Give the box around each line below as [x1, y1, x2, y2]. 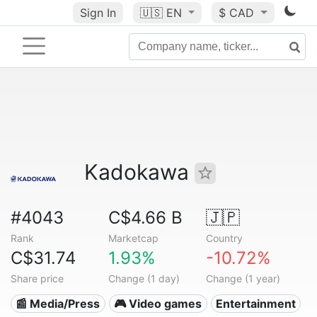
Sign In [79, 6, 116, 20]
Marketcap [108, 232, 158, 244]
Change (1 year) [205, 272, 280, 284]
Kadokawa [84, 159, 195, 185]
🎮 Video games [114, 296, 202, 311]
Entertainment [215, 296, 296, 311]
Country [205, 232, 243, 244]
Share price [11, 272, 64, 284]
